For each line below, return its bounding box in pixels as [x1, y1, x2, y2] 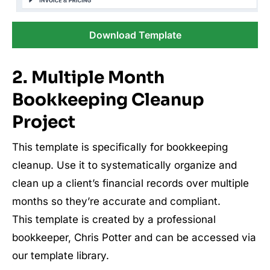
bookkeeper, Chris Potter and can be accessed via [12, 231, 256, 244]
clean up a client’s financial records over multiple [12, 177, 249, 190]
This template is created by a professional [12, 213, 216, 226]
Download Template [89, 29, 181, 42]
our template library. [12, 250, 109, 262]
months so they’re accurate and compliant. [12, 195, 221, 208]
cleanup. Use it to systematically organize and [12, 159, 237, 172]
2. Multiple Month [12, 67, 165, 89]
